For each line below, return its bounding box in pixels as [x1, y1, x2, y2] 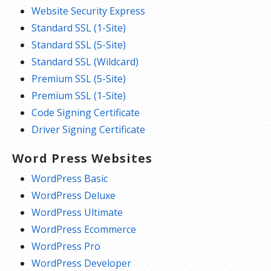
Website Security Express [31, 4, 145, 18]
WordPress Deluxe [31, 189, 116, 203]
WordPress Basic [31, 172, 108, 186]
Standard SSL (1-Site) [31, 21, 126, 35]
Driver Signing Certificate [31, 123, 145, 137]
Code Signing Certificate [31, 106, 140, 120]
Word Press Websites [12, 150, 152, 167]
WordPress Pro [31, 240, 100, 253]
